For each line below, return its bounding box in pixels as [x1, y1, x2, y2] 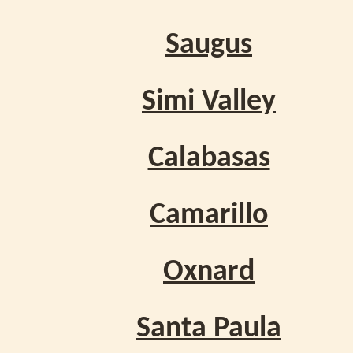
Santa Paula [136, 313, 281, 344]
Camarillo [150, 199, 268, 231]
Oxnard [163, 256, 255, 288]
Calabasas [147, 143, 270, 174]
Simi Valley [142, 86, 276, 117]
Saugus [165, 29, 252, 61]
